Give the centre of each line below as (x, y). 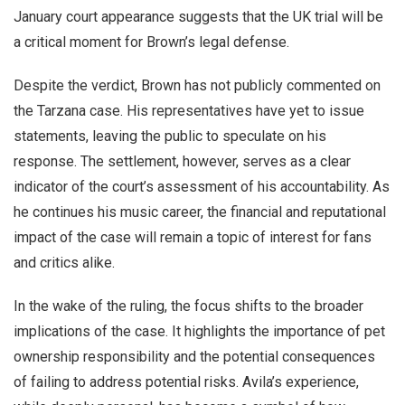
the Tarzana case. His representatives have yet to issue (189, 111)
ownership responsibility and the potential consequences (194, 357)
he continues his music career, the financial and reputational (200, 212)
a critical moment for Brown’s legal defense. (151, 42)
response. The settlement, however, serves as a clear (182, 161)
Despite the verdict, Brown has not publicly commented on (197, 85)
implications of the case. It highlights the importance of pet (199, 331)
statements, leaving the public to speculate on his (170, 136)
